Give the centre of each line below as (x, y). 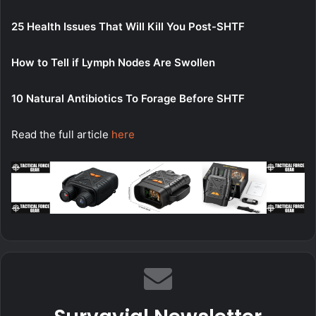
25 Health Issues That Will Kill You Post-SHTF (128, 27)
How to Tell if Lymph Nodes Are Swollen (113, 63)
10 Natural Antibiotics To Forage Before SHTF (128, 99)
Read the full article (61, 135)
